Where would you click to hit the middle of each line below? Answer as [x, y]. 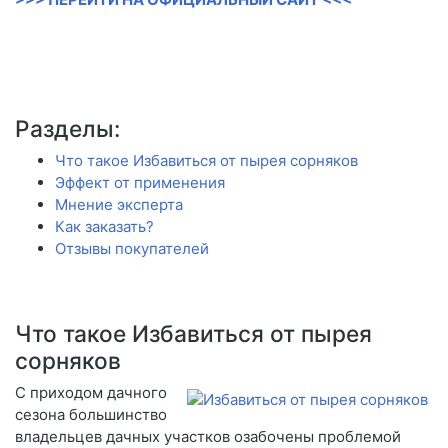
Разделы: [67, 129]
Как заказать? [104, 227]
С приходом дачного [91, 393]
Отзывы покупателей [132, 249]
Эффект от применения [140, 183]
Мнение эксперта [119, 205]
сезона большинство [91, 415]
